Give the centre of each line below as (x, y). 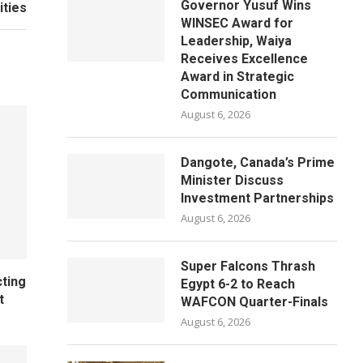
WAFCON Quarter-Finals (255, 302)
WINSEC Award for (237, 23)
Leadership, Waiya (237, 41)
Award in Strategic (238, 77)
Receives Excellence (245, 59)
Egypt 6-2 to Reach (238, 284)
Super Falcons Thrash (248, 266)
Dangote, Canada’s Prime (258, 162)
